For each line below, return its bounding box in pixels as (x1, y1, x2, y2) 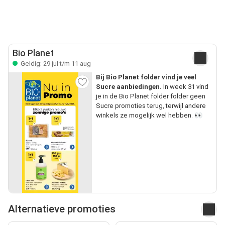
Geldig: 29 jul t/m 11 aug (19, 59, 91, 67)
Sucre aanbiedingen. (95, 82, 162, 90)
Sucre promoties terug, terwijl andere (95, 101, 206, 109)
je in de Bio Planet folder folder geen (95, 92, 205, 100)
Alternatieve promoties (8, 203, 116, 215)
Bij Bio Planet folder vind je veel (95, 73, 196, 81)
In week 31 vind (161, 82, 208, 90)
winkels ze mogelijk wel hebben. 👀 (95, 111, 202, 119)
